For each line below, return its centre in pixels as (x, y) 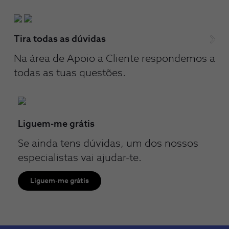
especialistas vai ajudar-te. (80, 158)
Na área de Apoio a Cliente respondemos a (114, 59)
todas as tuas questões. (70, 73)
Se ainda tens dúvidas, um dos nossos (108, 143)
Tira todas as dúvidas (60, 39)
